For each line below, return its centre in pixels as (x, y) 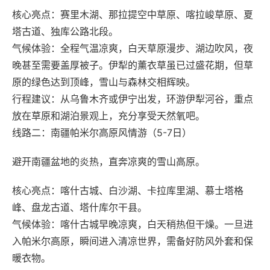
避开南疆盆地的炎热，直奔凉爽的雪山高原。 (108, 162)
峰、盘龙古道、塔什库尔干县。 (80, 207)
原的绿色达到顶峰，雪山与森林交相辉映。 (104, 82)
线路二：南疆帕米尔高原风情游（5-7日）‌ (102, 133)
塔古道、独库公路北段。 (65, 31)
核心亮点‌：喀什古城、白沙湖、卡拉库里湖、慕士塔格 (128, 190)
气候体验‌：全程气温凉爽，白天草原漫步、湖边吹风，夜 (133, 48)
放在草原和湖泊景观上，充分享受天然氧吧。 (108, 116)
